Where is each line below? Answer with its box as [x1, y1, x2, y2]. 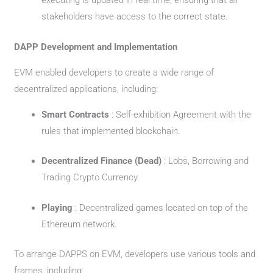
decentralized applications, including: [14, 83, 158, 94]
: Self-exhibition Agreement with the [112, 108, 252, 120]
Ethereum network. [41, 218, 118, 230]
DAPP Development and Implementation [14, 41, 178, 52]
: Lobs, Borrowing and [164, 155, 249, 166]
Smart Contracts [41, 108, 112, 120]
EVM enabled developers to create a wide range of [14, 66, 214, 78]
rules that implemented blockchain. [41, 125, 181, 136]
